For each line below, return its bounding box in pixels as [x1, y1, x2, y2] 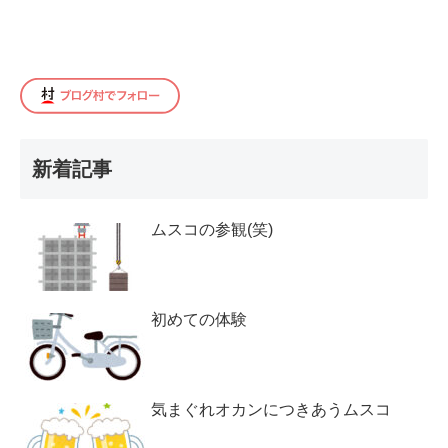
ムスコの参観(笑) [151, 221, 274, 239]
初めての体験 [151, 311, 248, 329]
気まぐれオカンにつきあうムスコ [151, 401, 392, 419]
